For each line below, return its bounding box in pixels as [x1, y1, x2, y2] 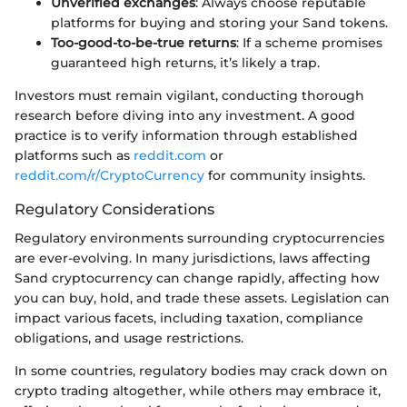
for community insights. [204, 167, 365, 184]
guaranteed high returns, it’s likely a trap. [51, 55, 320, 72]
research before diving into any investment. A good [15, 107, 355, 124]
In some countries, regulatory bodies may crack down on [15, 362, 388, 380]
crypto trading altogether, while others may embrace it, [15, 382, 381, 400]
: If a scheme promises [236, 35, 382, 52]
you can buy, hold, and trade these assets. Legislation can [15, 290, 390, 307]
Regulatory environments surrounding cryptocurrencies [15, 230, 384, 247]
